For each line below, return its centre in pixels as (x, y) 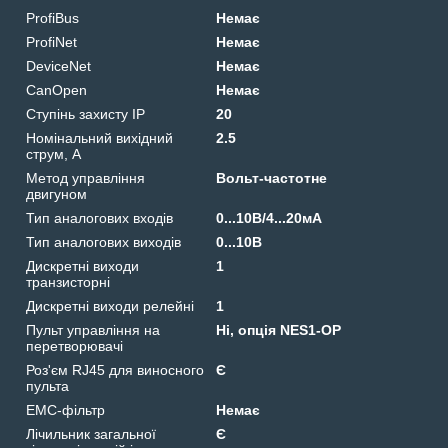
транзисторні (68, 281)
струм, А (53, 153)
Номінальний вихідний (99, 137)
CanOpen (56, 89)
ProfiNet (51, 41)
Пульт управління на (93, 329)
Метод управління (85, 177)
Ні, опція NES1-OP (279, 329)
